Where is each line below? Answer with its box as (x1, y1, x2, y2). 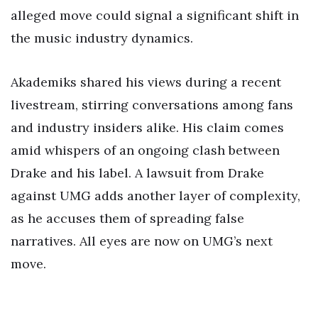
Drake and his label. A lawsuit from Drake (11, 164, 264, 181)
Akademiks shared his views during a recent (11, 73, 281, 90)
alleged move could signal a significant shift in (11, 7, 299, 23)
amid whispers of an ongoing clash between (11, 141, 280, 158)
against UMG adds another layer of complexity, (11, 187, 300, 204)
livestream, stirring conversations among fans (11, 96, 293, 113)
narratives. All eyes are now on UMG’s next (11, 232, 273, 249)
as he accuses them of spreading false (11, 209, 244, 226)
